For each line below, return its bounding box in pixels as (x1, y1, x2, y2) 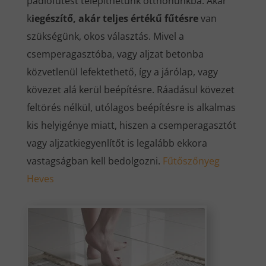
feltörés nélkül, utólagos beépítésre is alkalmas (26, 101, 236, 115)
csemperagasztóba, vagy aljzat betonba (26, 47, 204, 61)
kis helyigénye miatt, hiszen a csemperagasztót (26, 119, 236, 132)
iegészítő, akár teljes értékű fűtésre (31, 12, 198, 26)
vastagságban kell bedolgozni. (26, 154, 163, 168)
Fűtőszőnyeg (162, 154, 220, 168)
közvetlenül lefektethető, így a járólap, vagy (26, 65, 218, 79)
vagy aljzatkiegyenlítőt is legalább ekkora (26, 137, 207, 150)
